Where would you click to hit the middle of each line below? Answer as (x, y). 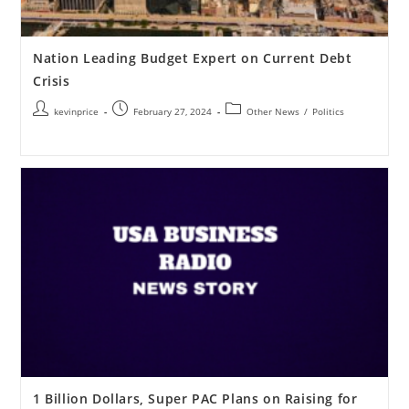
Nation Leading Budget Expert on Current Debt (192, 58)
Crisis (51, 81)
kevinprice (76, 112)
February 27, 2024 (172, 112)
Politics (328, 112)
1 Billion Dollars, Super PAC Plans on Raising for (195, 398)
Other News (273, 112)
